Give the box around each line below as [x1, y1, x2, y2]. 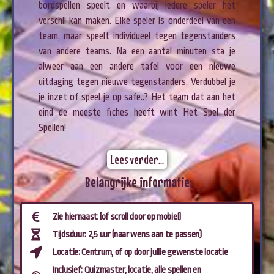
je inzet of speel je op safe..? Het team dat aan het [39, 91, 235, 103]
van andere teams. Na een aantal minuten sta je [39, 45, 235, 57]
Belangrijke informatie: [85, 173, 192, 190]
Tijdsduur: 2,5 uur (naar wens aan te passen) [53, 229, 202, 240]
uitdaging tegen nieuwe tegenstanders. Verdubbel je [39, 76, 235, 87]
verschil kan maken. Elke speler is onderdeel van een [39, 15, 235, 26]
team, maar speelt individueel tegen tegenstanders [39, 30, 235, 42]
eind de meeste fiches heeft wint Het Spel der [39, 106, 235, 118]
